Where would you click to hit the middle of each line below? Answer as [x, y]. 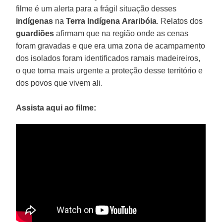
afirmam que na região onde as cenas [121, 33]
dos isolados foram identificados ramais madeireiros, [108, 58]
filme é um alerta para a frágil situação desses [96, 8]
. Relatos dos [180, 21]
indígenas [35, 21]
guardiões [35, 33]
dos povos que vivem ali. [59, 83]
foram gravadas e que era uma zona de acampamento [111, 46]
